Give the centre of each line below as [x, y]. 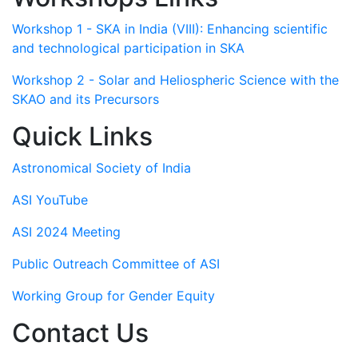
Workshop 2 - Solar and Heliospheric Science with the [175, 80]
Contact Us [80, 333]
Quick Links [82, 137]
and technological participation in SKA [128, 48]
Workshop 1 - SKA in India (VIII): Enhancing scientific [170, 29]
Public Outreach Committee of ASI [116, 264]
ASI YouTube [50, 200]
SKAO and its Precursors [86, 99]
